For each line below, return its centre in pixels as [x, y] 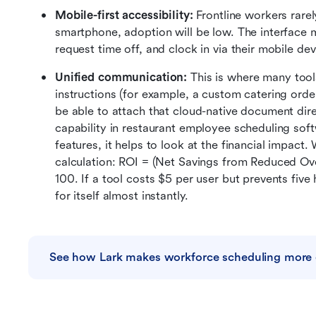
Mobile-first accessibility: [126, 15]
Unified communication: [123, 77]
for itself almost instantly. [122, 196]
